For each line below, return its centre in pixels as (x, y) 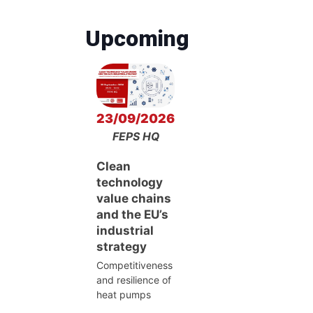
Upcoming (137, 39)
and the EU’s (132, 215)
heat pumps (124, 295)
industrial (125, 231)
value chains (134, 199)
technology (130, 183)
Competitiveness (134, 265)
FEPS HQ (136, 137)
